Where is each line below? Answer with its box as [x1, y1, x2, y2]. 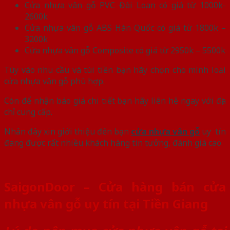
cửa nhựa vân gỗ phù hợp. [4, 75, 105, 87]
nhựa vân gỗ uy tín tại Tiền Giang [4, 195, 208, 212]
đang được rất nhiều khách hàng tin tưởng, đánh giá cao [4, 137, 221, 148]
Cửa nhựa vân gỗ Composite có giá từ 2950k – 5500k [25, 44, 225, 56]
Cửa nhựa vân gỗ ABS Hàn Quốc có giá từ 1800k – [25, 22, 226, 33]
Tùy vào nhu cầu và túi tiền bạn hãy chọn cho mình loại [4, 64, 226, 75]
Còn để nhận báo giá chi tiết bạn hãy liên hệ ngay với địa [4, 94, 226, 106]
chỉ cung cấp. [4, 106, 52, 118]
